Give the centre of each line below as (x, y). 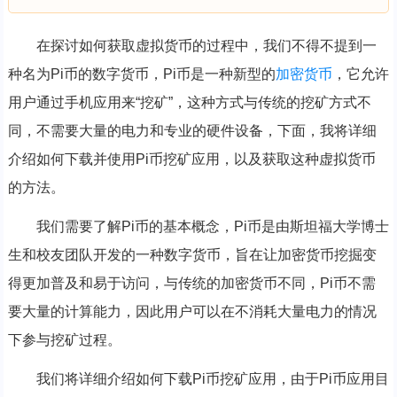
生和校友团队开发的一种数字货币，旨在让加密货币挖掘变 (192, 255)
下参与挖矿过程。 (64, 340)
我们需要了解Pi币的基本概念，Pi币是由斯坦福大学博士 (212, 227)
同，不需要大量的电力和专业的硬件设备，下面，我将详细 (192, 131)
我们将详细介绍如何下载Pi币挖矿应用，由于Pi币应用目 (212, 379)
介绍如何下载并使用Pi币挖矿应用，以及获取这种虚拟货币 (191, 160)
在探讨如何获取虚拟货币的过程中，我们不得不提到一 (206, 46)
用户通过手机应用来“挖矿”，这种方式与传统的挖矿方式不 (189, 103)
